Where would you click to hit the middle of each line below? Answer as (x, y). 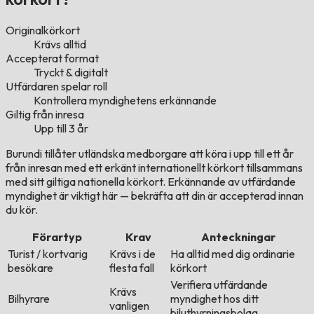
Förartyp (57, 237)
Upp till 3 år (61, 129)
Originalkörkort (43, 30)
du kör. (22, 210)
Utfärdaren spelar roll (56, 87)
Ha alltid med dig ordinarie (233, 254)
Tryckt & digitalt (71, 73)
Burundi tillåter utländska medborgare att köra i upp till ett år (150, 154)
